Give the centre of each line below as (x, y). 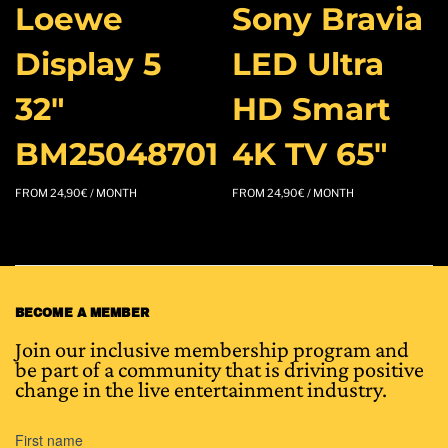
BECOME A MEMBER (82, 312)
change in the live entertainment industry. (201, 389)
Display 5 (88, 63)
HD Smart (310, 108)
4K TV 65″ (309, 153)
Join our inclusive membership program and (212, 349)
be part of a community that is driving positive (219, 369)
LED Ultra (307, 63)
